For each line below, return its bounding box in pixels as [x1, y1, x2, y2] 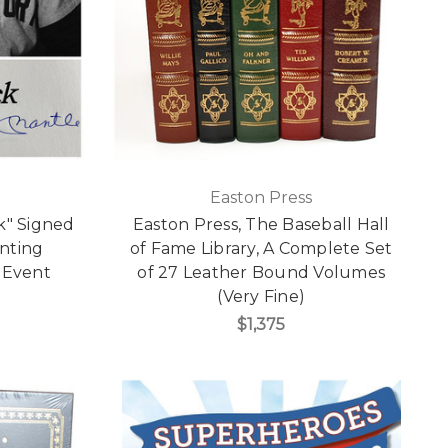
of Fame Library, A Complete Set [129, 238, 393, 258]
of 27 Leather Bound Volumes [137, 262, 386, 282]
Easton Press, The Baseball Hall [132, 214, 390, 234]
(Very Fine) [217, 286, 306, 306]
